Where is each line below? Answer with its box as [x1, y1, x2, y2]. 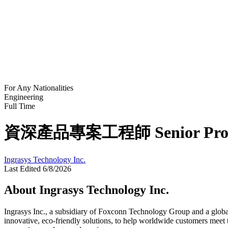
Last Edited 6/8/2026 [4, 164, 71, 173]
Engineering [4, 92, 43, 101]
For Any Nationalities [4, 83, 73, 92]
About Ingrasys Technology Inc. [4, 183, 169, 197]
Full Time [4, 101, 35, 110]
